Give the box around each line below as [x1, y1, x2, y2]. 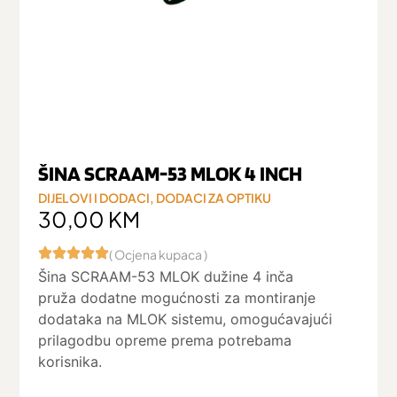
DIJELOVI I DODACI [37, 189, 150, 206]
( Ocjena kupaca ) [108, 246, 207, 263]
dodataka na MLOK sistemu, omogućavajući [37, 310, 332, 329]
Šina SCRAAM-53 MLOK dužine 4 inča [37, 268, 293, 286]
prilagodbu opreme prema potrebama [37, 331, 292, 350]
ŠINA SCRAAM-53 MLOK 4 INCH [37, 160, 302, 186]
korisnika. [37, 353, 102, 371]
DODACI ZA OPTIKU [155, 189, 271, 206]
